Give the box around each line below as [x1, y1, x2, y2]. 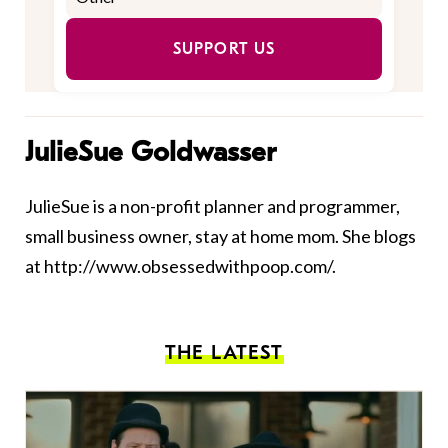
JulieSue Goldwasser [25, 136, 276, 169]
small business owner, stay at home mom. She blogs [25, 225, 416, 248]
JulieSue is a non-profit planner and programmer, [25, 195, 400, 218]
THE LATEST [164, 341, 284, 365]
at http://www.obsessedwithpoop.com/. [25, 255, 336, 278]
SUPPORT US [172, 40, 276, 59]
